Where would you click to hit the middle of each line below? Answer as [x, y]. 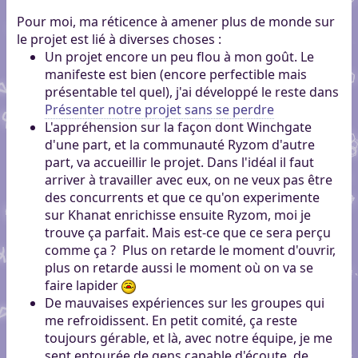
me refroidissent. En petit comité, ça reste [171, 321]
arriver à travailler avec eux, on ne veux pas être [188, 180]
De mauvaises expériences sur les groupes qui [184, 303]
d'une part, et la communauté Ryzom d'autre [179, 145]
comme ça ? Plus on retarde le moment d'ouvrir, [190, 251]
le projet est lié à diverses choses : [119, 40]
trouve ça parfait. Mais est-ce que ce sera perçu [187, 233]
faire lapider [83, 286]
